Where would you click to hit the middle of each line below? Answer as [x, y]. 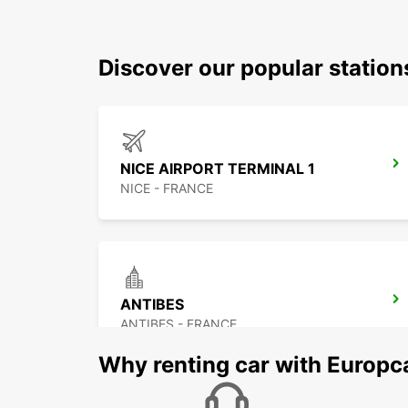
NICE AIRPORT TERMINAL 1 [218, 169]
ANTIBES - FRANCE [178, 324]
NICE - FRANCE [167, 189]
